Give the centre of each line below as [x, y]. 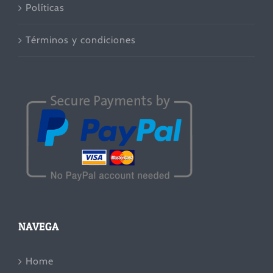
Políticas [45, 7]
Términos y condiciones [81, 40]
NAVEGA [39, 226]
